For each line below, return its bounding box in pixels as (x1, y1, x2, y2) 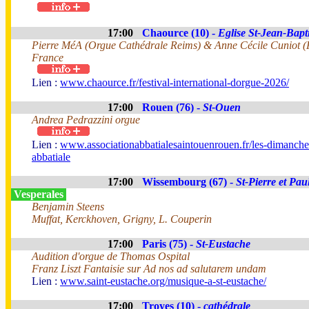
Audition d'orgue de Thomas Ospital (32, 250, 190, 262)
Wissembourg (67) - (142, 176, 236, 188)
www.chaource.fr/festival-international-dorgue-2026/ (60, 77, 289, 88)
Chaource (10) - (142, 27, 218, 39)
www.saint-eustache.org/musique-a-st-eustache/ (60, 275, 266, 287)
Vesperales (11, 188, 66, 200)
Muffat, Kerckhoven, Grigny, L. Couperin (32, 213, 212, 225)
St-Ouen (203, 101, 241, 113)
